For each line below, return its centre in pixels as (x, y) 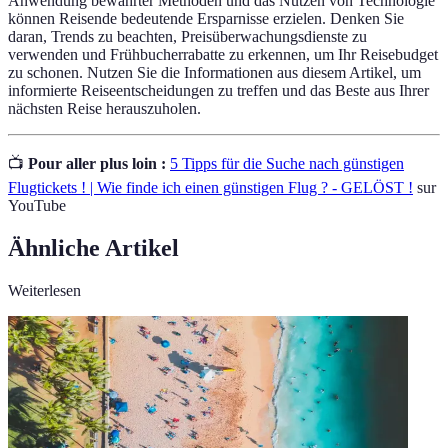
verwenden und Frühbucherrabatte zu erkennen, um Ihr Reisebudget (223, 54)
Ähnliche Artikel (93, 247)
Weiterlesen (44, 290)
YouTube (37, 205)
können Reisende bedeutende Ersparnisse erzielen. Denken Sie (206, 18)
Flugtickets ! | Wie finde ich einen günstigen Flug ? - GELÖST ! (210, 187)
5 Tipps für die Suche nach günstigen (287, 163)
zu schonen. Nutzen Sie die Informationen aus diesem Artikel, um (214, 72)
